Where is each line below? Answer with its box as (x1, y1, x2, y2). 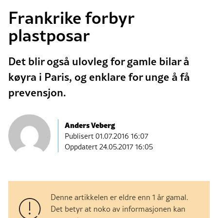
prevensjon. (8, 84, 66, 100)
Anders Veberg (65, 119, 115, 130)
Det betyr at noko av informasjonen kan (51, 203, 185, 215)
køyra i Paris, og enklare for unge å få (8, 69, 190, 85)
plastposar (8, 22, 90, 47)
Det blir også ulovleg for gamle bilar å (8, 53, 189, 69)
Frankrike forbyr (8, 5, 134, 30)
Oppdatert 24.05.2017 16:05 (65, 141, 153, 152)
